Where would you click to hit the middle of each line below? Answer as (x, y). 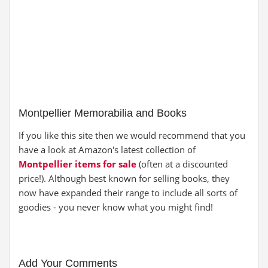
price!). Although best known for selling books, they (124, 178)
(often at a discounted (182, 164)
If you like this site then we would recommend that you (132, 135)
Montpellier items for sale (77, 164)
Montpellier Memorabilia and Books (103, 113)
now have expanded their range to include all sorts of (128, 193)
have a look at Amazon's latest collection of (107, 150)
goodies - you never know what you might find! (116, 207)
